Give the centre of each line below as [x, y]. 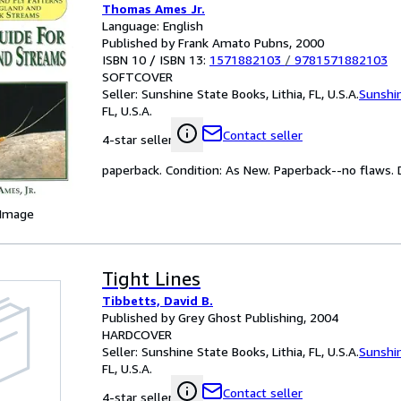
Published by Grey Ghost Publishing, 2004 [220, 317]
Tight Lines [151, 279]
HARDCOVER [137, 334]
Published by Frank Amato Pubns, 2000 [213, 43]
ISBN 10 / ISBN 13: [156, 60]
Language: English [153, 26]
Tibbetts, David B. [158, 300]
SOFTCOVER [137, 77]
